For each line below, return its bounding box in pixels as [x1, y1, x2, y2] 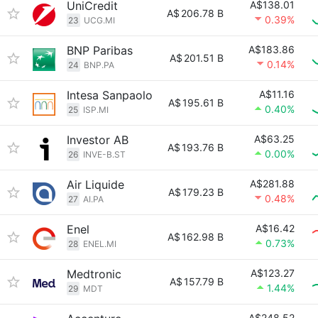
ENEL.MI [83, 238, 116, 249]
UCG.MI [84, 15, 115, 26]
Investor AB [67, 133, 128, 147]
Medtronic [67, 267, 121, 281]
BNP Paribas [67, 43, 133, 57]
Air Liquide [67, 177, 124, 192]
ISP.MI [83, 104, 109, 115]
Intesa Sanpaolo [67, 88, 153, 102]
